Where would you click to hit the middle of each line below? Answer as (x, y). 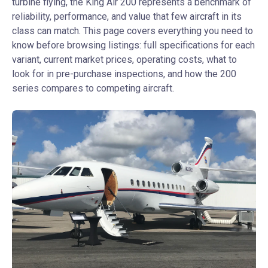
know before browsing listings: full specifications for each (133, 45)
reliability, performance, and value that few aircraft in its (127, 16)
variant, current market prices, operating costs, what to (124, 60)
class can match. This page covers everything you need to (133, 31)
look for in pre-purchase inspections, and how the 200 (124, 74)
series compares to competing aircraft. (93, 88)
